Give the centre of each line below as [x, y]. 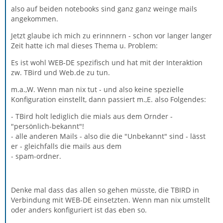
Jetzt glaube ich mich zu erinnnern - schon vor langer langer [111, 36]
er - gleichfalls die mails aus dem [66, 146]
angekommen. [35, 19]
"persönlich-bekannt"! [48, 126]
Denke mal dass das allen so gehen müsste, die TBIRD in [105, 190]
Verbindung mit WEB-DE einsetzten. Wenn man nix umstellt [111, 200]
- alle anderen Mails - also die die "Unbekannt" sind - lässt [108, 136]
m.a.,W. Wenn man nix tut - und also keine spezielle [97, 89]
